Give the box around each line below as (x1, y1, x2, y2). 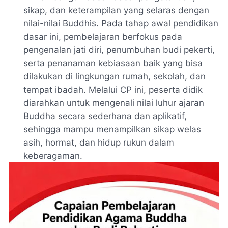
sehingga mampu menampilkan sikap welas (23, 124, 201, 134)
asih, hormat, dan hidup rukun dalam (23, 137, 174, 148)
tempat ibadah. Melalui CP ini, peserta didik (23, 84, 203, 95)
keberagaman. (23, 150, 82, 161)
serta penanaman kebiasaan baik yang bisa (23, 58, 203, 68)
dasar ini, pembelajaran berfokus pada (23, 31, 182, 42)
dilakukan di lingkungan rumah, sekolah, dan (23, 71, 206, 81)
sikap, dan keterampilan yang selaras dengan (23, 5, 209, 15)
